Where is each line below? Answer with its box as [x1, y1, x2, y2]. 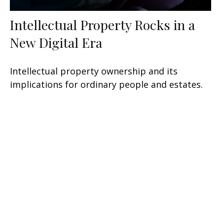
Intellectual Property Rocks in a [10, 16, 195, 34]
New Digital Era [10, 34, 102, 52]
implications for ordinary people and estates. [10, 78, 203, 91]
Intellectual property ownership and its [10, 65, 178, 77]
